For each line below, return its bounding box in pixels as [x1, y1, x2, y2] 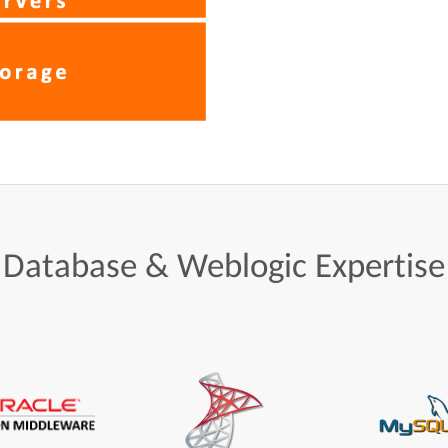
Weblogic [177, 243, 307, 286]
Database [3, 243, 137, 286]
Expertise [315, 243, 445, 286]
